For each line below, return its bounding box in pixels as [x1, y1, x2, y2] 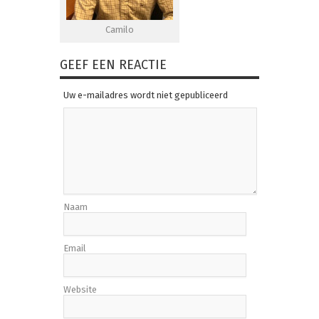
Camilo [105, 24, 134, 36]
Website [63, 284, 97, 296]
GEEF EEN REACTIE [60, 57, 167, 73]
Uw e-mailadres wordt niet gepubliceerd [63, 90, 228, 101]
